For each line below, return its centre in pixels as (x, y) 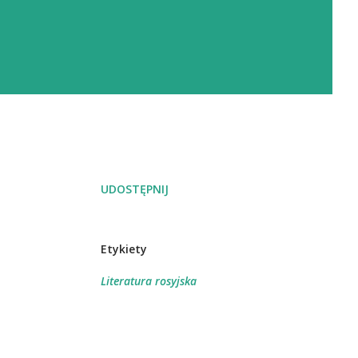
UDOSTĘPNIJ (135, 189)
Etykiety (124, 249)
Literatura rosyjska (149, 281)
